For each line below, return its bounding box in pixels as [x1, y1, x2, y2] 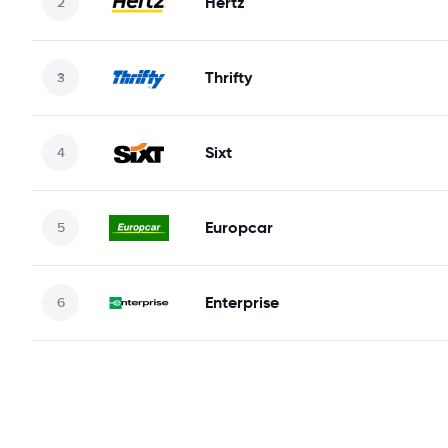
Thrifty [205, 66, 252, 88]
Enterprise [205, 291, 279, 313]
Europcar [205, 216, 273, 238]
